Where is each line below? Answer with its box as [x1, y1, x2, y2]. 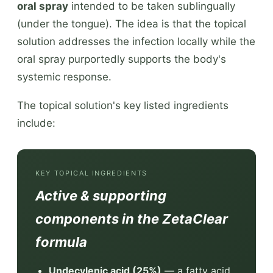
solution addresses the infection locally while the [17, 35, 255, 48]
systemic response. [17, 70, 112, 83]
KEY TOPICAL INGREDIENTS [35, 168, 147, 177]
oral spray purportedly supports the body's [17, 52, 226, 65]
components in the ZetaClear [35, 210, 228, 227]
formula [35, 233, 87, 250]
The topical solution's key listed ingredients [17, 99, 229, 112]
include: [17, 116, 55, 129]
